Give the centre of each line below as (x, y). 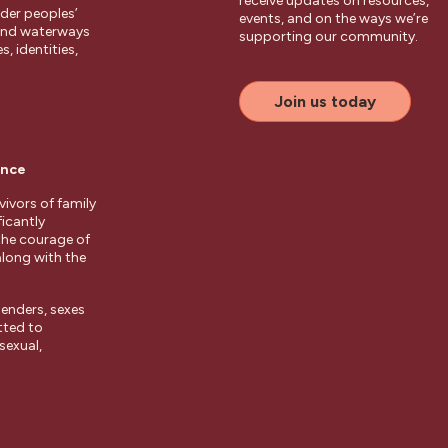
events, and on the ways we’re (333, 18)
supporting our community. (328, 36)
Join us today (325, 101)
